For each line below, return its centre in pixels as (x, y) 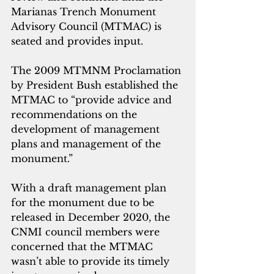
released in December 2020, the (92, 217)
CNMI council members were (87, 232)
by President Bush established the (96, 85)
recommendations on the (76, 115)
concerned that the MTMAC (83, 247)
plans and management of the (87, 144)
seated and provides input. (79, 41)
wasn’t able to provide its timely (92, 261)
